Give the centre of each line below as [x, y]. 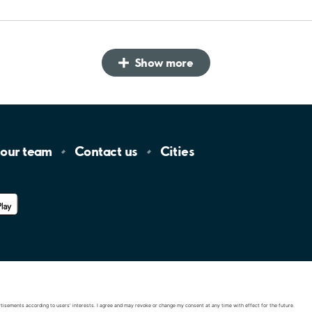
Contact [99, 151]
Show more [164, 62]
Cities [177, 151]
